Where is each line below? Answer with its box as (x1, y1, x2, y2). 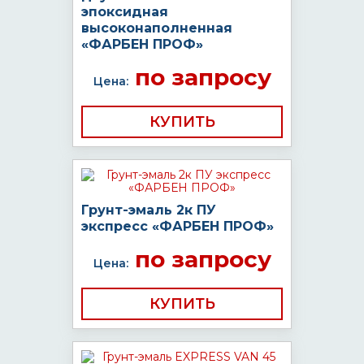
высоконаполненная (81, 20, 232, 36)
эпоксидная (81, 4, 168, 19)
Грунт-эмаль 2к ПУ (81, 202, 216, 218)
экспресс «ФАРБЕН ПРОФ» (81, 219, 274, 234)
